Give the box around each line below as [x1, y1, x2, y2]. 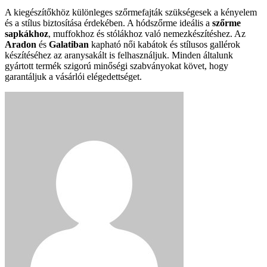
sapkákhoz [5, 29, 48, 39]
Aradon [5, 39, 36, 50]
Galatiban [49, 39, 89, 50]
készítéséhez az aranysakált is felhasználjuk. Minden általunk [5, 50, 233, 61]
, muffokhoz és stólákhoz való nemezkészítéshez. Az [48, 29, 246, 39]
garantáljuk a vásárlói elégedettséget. [5, 72, 142, 82]
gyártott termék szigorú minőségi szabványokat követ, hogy [5, 61, 228, 72]
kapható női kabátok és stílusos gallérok [89, 39, 240, 50]
